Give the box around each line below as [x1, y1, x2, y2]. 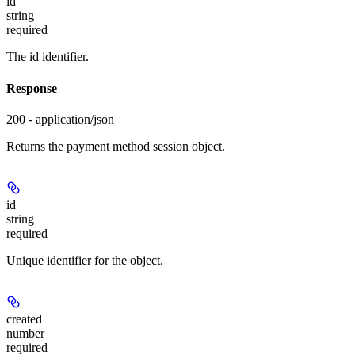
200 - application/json [6, 112, 114, 126]
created [6, 311, 42, 326]
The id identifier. [6, 50, 89, 64]
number [6, 326, 44, 340]
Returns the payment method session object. [6, 139, 225, 153]
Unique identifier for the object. [6, 253, 163, 267]
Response [6, 81, 57, 95]
